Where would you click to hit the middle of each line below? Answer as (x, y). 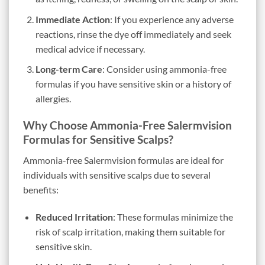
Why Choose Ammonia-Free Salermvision (127, 125)
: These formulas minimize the (173, 216)
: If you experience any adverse (172, 19)
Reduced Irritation (74, 216)
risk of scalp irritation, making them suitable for (130, 231)
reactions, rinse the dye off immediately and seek (133, 34)
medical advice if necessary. (90, 49)
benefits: (41, 189)
